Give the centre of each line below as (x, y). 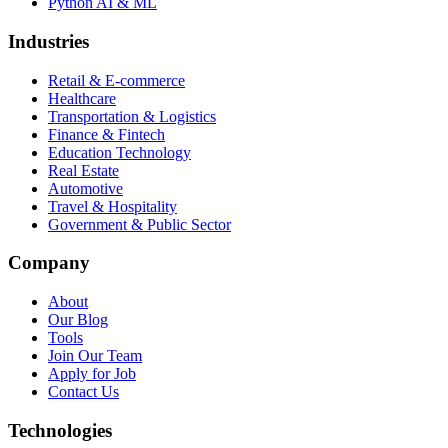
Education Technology (119, 152)
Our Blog (78, 320)
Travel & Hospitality (112, 206)
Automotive (85, 188)
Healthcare (82, 98)
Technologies (60, 430)
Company (49, 263)
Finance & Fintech (106, 134)
